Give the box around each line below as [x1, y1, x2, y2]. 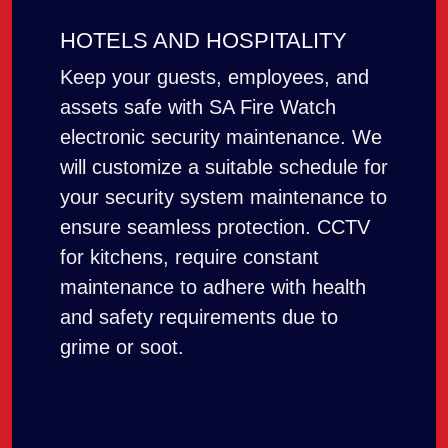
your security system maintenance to [60, 185, 387, 208]
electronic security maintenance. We [60, 125, 382, 148]
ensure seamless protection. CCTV [60, 215, 370, 238]
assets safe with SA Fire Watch [60, 95, 336, 118]
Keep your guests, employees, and [60, 65, 369, 88]
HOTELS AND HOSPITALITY [60, 27, 347, 53]
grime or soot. [60, 335, 184, 358]
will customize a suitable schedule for [60, 155, 388, 178]
